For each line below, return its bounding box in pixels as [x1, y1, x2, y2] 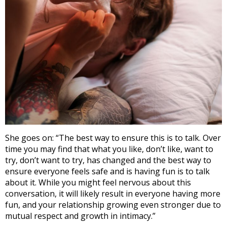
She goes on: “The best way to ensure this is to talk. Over [5, 132, 221, 143]
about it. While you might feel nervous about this [5, 176, 191, 188]
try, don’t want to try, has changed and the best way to [5, 154, 211, 166]
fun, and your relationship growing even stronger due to [5, 199, 221, 210]
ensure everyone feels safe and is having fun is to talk [5, 165, 210, 177]
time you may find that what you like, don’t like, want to [5, 143, 213, 155]
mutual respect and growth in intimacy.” [5, 210, 156, 221]
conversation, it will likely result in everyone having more [5, 187, 220, 199]
